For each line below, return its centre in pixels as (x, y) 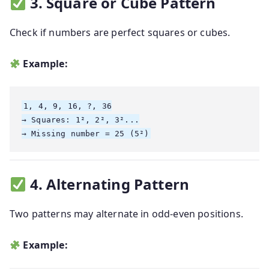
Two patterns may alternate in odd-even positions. (126, 214)
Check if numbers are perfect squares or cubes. (120, 33)
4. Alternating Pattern (110, 184)
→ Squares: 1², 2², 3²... (80, 119)
